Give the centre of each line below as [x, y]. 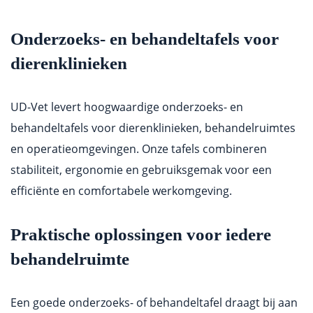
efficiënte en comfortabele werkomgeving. [121, 191]
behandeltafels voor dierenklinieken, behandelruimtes [153, 128]
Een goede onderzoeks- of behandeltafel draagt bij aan [154, 303]
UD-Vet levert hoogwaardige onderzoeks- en [127, 107]
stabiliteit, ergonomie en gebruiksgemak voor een [141, 170]
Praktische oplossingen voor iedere [141, 235]
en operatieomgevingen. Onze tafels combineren [139, 149]
